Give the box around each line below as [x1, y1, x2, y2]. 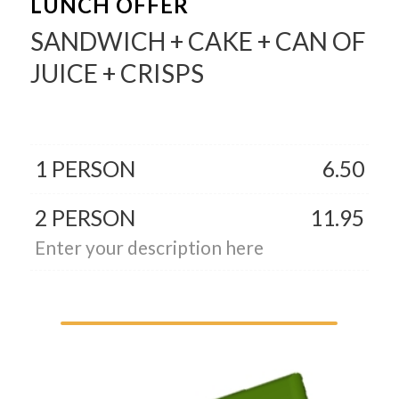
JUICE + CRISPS [29, 57, 204, 88]
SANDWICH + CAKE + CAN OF [29, 25, 366, 56]
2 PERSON [34, 204, 135, 231]
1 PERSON [34, 155, 135, 182]
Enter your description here [34, 235, 264, 258]
